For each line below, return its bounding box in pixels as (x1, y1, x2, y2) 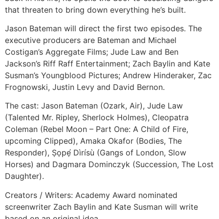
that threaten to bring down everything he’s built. (5, 4, 186, 15)
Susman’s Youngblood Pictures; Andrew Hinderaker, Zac (5, 70, 212, 81)
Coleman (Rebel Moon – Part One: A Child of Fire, (5, 124, 188, 134)
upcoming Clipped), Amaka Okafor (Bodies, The (5, 136, 182, 146)
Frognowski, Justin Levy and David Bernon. (5, 82, 165, 92)
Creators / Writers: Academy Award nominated (5, 190, 177, 200)
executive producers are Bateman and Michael (5, 35, 176, 45)
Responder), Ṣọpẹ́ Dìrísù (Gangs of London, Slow (5, 148, 186, 158)
